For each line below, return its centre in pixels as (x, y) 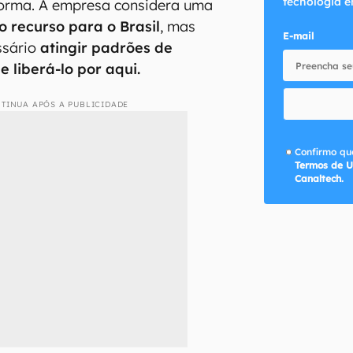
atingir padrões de (107, 47)
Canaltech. (320, 178)
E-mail (298, 36)
